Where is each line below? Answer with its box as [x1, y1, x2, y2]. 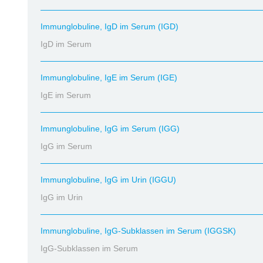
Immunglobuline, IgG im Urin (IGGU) [41, 175, 176, 184]
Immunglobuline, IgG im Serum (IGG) [41, 124, 180, 133]
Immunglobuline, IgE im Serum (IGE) [41, 73, 177, 82]
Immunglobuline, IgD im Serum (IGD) [41, 22, 178, 31]
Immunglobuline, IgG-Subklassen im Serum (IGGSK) [41, 226, 236, 235]
